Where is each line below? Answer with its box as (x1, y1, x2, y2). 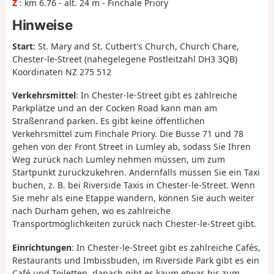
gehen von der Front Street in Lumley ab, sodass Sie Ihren (12, 141, 251, 153)
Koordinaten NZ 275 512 (12, 65, 111, 78)
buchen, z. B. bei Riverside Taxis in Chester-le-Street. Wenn (12, 179, 255, 191)
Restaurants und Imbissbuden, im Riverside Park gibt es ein (12, 254, 259, 266)
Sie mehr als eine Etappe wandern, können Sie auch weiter (12, 192, 254, 204)
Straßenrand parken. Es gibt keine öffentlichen (12, 115, 205, 127)
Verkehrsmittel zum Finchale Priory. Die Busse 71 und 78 (12, 128, 243, 140)
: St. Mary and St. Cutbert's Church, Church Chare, (33, 40, 239, 52)
